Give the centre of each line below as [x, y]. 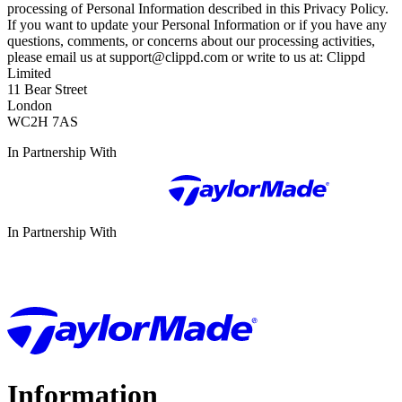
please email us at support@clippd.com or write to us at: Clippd [186, 57]
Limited [29, 73]
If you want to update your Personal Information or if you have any [197, 24]
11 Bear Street [47, 89]
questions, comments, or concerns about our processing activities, [191, 40]
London [30, 105]
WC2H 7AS [43, 121]
